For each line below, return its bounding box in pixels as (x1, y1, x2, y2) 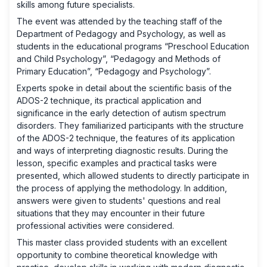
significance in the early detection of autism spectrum (17, 108, 226, 119)
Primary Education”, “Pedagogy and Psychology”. (17, 66, 211, 77)
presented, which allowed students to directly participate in (17, 170, 249, 181)
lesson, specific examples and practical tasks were (17, 158, 217, 169)
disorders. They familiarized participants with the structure (17, 120, 244, 131)
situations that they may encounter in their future (17, 208, 205, 219)
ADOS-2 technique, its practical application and (17, 95, 201, 106)
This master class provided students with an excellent (17, 237, 227, 248)
